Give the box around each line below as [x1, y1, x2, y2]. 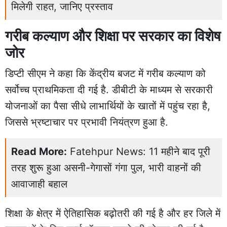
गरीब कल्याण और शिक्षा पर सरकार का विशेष [5, 27, 220, 45]
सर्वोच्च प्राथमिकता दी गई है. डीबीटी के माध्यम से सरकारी [5, 83, 213, 96]
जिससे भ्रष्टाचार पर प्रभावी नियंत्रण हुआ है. [5, 116, 168, 128]
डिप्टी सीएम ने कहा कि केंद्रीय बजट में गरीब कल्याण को [5, 67, 206, 80]
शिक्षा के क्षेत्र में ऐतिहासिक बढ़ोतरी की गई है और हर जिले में [5, 207, 220, 219]
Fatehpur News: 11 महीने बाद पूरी [70, 145, 210, 158]
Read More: [11, 145, 67, 158]
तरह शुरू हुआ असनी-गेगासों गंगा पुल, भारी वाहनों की [11, 161, 201, 174]
